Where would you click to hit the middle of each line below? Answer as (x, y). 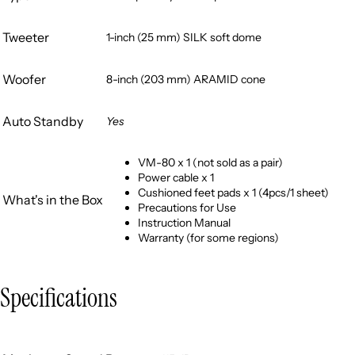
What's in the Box (53, 199)
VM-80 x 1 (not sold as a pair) (210, 162)
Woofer (24, 79)
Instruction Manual (184, 222)
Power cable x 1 (176, 177)
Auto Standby (43, 121)
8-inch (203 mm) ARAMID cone (186, 79)
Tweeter (26, 37)
